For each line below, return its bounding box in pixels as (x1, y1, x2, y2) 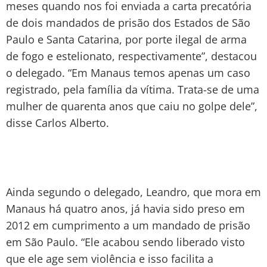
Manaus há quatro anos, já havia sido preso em (6, 201, 245, 216)
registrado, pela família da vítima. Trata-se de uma (6, 82, 259, 97)
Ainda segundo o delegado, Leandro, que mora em (6, 184, 261, 199)
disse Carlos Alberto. (6, 115, 109, 130)
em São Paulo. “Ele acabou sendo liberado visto (6, 234, 245, 249)
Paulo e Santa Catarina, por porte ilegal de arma (6, 32, 247, 46)
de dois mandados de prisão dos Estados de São (6, 15, 250, 30)
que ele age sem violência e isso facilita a (6, 251, 213, 266)
